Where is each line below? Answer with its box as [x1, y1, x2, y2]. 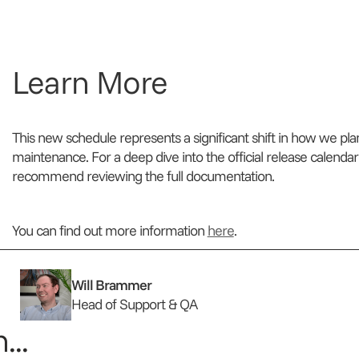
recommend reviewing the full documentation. [11, 167, 274, 186]
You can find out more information [11, 221, 208, 240]
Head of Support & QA [71, 295, 197, 314]
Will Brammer [71, 276, 151, 295]
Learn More [11, 62, 167, 103]
